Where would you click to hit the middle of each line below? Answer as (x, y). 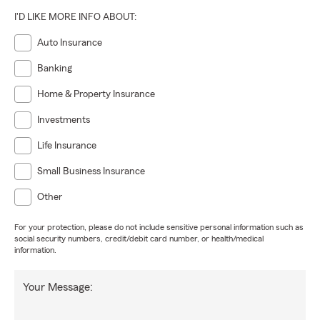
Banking (55, 69)
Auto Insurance (70, 43)
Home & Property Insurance (96, 94)
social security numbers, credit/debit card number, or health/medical (139, 239)
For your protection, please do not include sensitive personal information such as (159, 227)
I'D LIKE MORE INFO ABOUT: (75, 17)
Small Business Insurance (91, 171)
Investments (64, 120)
